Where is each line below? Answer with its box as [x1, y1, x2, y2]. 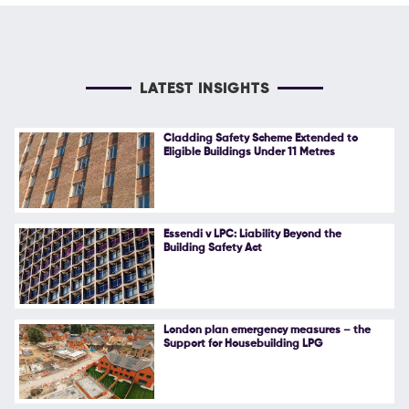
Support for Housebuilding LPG [163, 338, 322, 350]
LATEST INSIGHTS [140, 81, 269, 97]
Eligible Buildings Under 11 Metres [163, 146, 335, 158]
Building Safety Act [163, 242, 262, 254]
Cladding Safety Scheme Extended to [163, 132, 358, 144]
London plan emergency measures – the [163, 324, 371, 336]
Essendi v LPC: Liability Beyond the [163, 228, 341, 240]
